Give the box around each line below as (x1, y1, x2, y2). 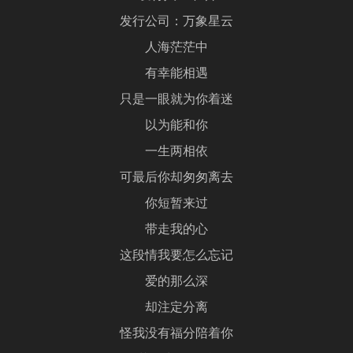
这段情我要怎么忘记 (120, 249, 233, 264)
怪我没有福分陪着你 (120, 327, 233, 342)
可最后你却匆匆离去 (120, 171, 233, 186)
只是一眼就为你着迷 (120, 93, 233, 108)
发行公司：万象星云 (120, 15, 233, 30)
